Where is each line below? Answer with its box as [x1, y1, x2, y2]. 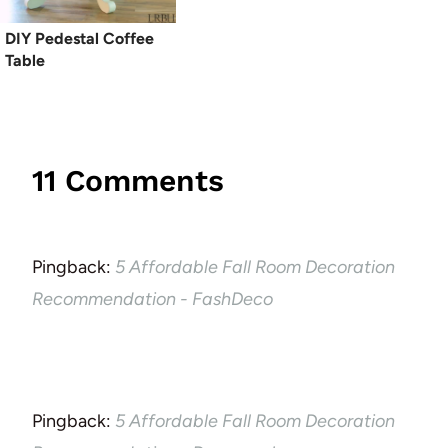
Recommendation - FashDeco [32, 287, 273, 310]
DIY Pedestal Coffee [5, 28, 154, 48]
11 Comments [32, 162, 224, 198]
